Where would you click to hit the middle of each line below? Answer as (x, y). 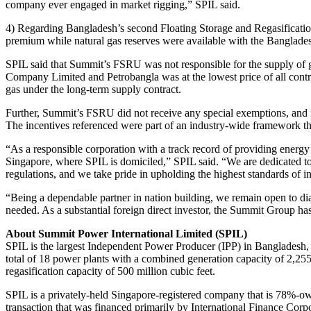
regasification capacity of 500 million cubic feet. (110, 271)
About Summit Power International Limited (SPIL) (126, 233)
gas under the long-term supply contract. (93, 89)
